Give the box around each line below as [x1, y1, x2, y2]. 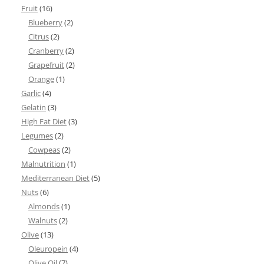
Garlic [21, 88, 41, 98]
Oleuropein [28, 243, 68, 254]
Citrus [28, 31, 49, 42]
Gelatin [21, 102, 46, 113]
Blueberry [28, 17, 62, 28]
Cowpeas [28, 144, 60, 155]
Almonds [28, 201, 60, 212]
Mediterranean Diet [21, 173, 90, 183]
